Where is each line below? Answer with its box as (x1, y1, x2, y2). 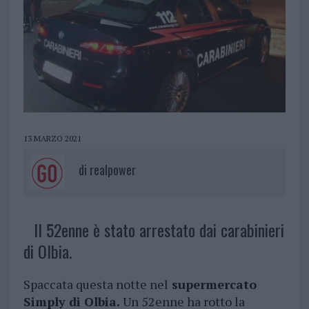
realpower (89, 161, 136, 179)
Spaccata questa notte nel (23, 276, 168, 293)
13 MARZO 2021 (23, 133, 81, 144)
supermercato (168, 276, 257, 293)
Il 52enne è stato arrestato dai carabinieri (33, 217, 284, 243)
